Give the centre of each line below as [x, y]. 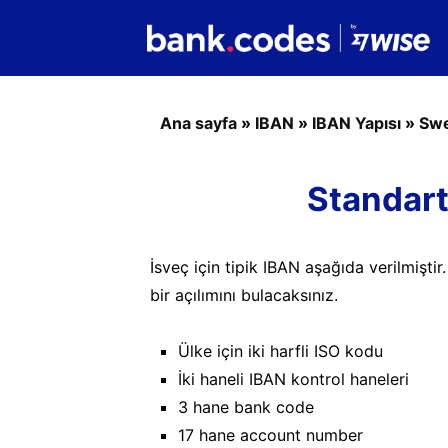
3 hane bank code [246, 407]
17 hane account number [270, 435]
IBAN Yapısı [356, 123]
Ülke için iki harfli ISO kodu [280, 351]
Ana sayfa [198, 123]
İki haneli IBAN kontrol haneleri [293, 379]
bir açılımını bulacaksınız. [244, 295]
